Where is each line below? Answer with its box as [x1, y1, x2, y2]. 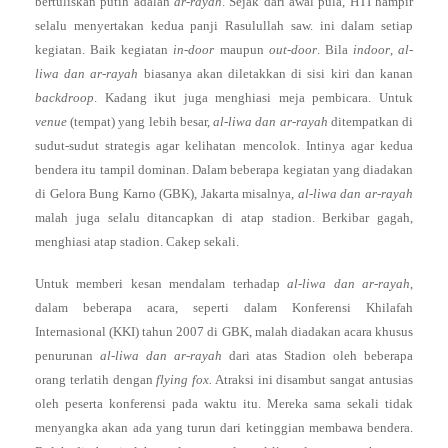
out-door [268, 42, 317, 57]
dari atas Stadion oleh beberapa [221, 348, 413, 363]
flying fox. [156, 372, 213, 387]
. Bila [316, 42, 353, 57]
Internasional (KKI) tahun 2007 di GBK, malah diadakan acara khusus [35, 324, 413, 339]
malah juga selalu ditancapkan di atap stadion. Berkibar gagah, [35, 210, 413, 225]
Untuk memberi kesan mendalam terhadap [35, 276, 288, 291]
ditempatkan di [327, 114, 414, 129]
